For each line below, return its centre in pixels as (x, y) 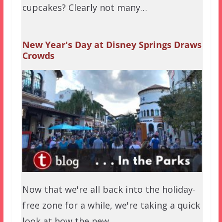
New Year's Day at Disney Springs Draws (112, 44)
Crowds (38, 55)
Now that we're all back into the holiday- (109, 189)
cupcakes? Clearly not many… (84, 7)
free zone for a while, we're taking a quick (111, 205)
